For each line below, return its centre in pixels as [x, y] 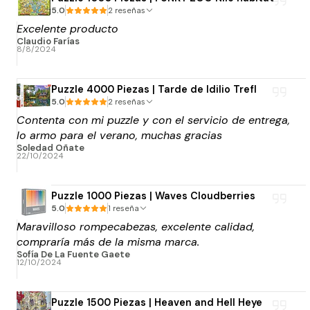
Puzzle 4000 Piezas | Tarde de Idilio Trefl [154, 90]
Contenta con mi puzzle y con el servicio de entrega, [153, 120]
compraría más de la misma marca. [108, 241]
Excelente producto [67, 28]
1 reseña [126, 209]
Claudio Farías [48, 41]
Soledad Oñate [51, 147]
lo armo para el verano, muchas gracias [119, 135]
